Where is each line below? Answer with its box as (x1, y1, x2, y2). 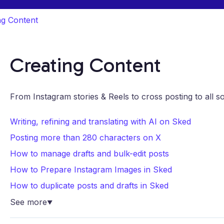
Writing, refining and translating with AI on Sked (9, 116, 191, 126)
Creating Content (9, 52, 161, 77)
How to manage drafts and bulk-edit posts (9, 148, 169, 158)
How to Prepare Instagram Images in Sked (9, 164, 172, 174)
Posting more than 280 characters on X (9, 132, 161, 142)
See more (9, 196, 47, 207)
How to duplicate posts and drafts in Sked (9, 180, 168, 190)
